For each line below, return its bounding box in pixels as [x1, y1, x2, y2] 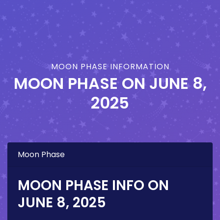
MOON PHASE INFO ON [18, 176, 169, 195]
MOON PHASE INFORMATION [51, 61, 169, 73]
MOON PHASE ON [13, 72, 149, 95]
